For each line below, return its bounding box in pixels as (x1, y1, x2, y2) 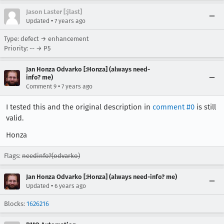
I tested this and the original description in (6, 102, 152, 111)
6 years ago (54, 182, 86, 189)
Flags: (4, 152, 22, 159)
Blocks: (4, 200, 26, 207)
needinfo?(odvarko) (22, 152, 80, 159)
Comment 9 (26, 83, 56, 90)
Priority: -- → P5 (4, 44, 50, 52)
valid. (6, 113, 23, 122)
